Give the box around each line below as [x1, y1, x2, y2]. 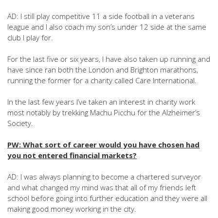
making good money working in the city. [7, 204, 136, 214]
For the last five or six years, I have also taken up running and [7, 54, 210, 64]
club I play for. [7, 33, 53, 42]
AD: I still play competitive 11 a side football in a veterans [7, 11, 195, 21]
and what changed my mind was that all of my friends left [7, 182, 196, 192]
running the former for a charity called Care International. [7, 75, 197, 85]
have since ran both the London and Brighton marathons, [7, 65, 198, 74]
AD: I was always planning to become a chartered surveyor [7, 172, 201, 182]
